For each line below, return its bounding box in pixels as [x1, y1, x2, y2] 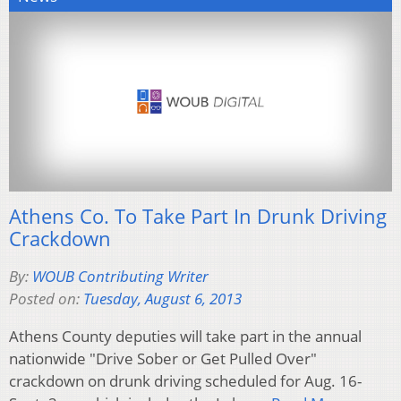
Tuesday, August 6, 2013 [83, 288, 242, 310]
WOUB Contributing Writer [32, 266, 209, 287]
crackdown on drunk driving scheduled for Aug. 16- [9, 371, 362, 392]
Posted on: [9, 288, 83, 310]
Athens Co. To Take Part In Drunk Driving [9, 202, 387, 230]
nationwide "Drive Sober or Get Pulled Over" [9, 348, 317, 370]
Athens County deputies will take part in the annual [9, 326, 362, 347]
